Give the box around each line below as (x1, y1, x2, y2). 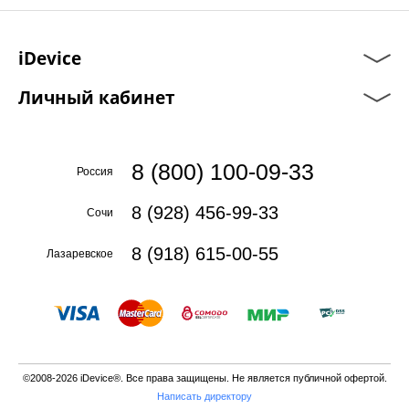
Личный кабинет (18, 85, 175, 110)
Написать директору (157, 391, 252, 402)
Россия (77, 165, 113, 178)
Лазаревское (47, 247, 113, 260)
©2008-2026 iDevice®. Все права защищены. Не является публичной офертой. (22, 372, 387, 383)
